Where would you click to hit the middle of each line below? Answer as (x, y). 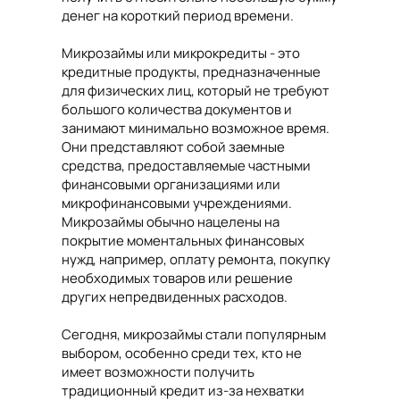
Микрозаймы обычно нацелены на (171, 222)
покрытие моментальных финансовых (183, 241)
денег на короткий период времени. (178, 16)
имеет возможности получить (158, 372)
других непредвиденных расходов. (175, 297)
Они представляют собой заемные (173, 147)
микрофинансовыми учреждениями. (177, 204)
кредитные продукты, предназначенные (191, 72)
